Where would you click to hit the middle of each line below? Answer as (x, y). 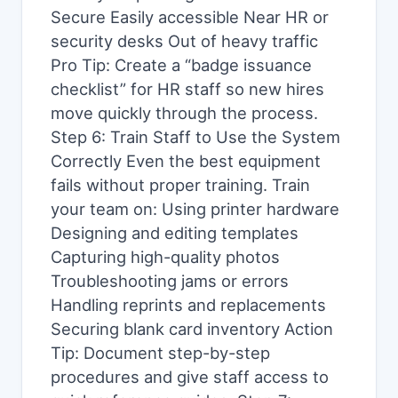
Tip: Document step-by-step (160, 353)
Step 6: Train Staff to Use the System (195, 137)
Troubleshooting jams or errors (170, 281)
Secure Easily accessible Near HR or (190, 17)
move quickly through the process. (184, 113)
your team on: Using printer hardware (195, 209)
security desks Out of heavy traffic (184, 41)
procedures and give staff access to (190, 377)
